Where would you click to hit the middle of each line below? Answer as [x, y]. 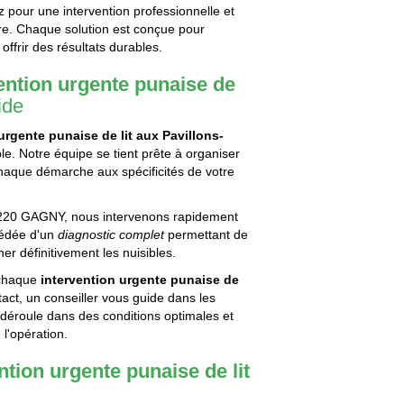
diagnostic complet [111, 235]
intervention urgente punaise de [140, 280]
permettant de [207, 235]
